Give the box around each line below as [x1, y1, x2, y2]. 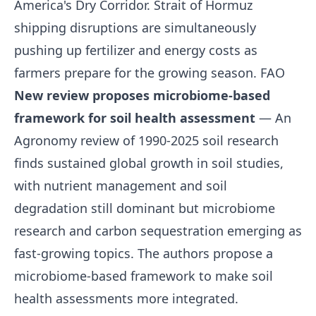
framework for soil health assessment [14, 109, 255, 126]
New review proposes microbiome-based [14, 87, 270, 104]
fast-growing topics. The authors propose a [14, 245, 273, 262]
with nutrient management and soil [14, 177, 227, 194]
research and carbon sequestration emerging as [14, 222, 302, 239]
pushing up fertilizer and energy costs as [14, 42, 257, 59]
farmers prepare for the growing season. [14, 64, 260, 81]
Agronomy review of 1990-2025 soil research [14, 132, 279, 149]
